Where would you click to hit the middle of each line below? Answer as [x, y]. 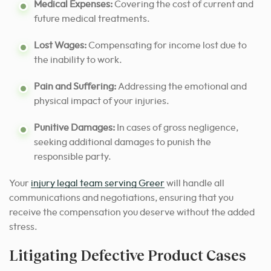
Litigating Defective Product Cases [128, 255]
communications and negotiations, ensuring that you [121, 198]
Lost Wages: [60, 46]
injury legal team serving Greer [98, 184]
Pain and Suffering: [75, 87]
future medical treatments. [92, 19]
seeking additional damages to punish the [122, 142]
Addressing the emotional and [181, 87]
